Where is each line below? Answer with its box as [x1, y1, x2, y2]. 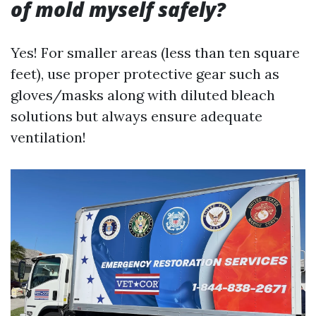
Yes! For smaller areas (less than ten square [11, 44, 300, 62]
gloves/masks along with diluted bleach [11, 86, 275, 104]
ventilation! [11, 128, 86, 147]
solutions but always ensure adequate [11, 107, 262, 126]
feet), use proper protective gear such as [11, 65, 279, 83]
